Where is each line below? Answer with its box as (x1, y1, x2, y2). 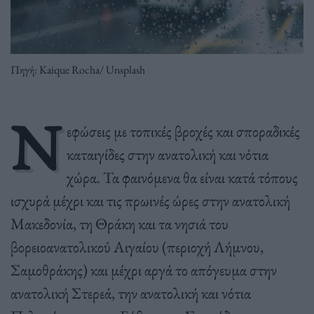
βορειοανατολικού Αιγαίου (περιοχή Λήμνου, (11, 235, 264, 257)
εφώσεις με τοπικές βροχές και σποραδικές (66, 120, 300, 142)
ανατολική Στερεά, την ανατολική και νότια (11, 282, 251, 303)
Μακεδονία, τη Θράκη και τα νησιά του (11, 212, 228, 234)
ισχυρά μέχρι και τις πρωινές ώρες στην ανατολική (11, 189, 290, 211)
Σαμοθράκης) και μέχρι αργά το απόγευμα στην (11, 259, 277, 280)
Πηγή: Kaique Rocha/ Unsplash (11, 62, 145, 77)
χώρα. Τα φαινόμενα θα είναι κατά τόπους (66, 166, 298, 188)
